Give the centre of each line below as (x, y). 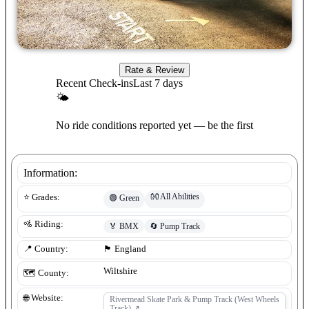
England (130, 249)
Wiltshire (120, 271)
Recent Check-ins (94, 83)
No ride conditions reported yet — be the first (154, 125)
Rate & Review (154, 70)
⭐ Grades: (42, 197)
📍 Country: (46, 249)
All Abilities (180, 197)
